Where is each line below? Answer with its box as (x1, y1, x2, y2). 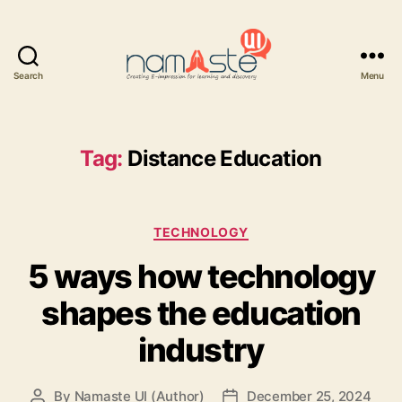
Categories (200, 218, 281, 238)
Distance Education (127, 144, 322, 171)
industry (138, 330, 264, 371)
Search (13, 69, 43, 81)
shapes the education (41, 293, 361, 334)
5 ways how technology (27, 257, 375, 297)
